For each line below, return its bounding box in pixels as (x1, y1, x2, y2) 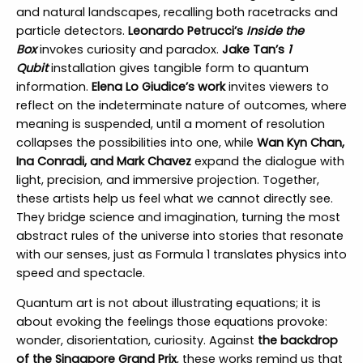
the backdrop (257, 332, 338, 349)
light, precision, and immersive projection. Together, (15, 172, 319, 189)
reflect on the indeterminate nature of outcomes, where (15, 97, 347, 114)
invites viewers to (224, 79, 329, 96)
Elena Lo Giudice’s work (91, 79, 225, 96)
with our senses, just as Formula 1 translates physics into (15, 246, 347, 263)
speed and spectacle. (15, 265, 145, 282)
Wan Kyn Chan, (256, 135, 344, 152)
